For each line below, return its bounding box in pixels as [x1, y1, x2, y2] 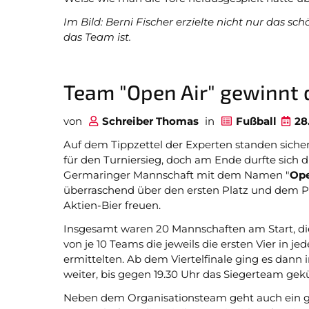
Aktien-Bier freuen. [63, 199, 161, 212]
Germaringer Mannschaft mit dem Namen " [63, 168, 290, 181]
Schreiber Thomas [102, 114, 199, 128]
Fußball [236, 114, 277, 128]
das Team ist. [63, 30, 131, 43]
